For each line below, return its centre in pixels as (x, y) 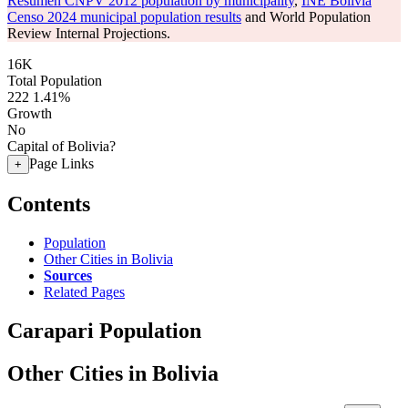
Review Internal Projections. (89, 33)
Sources (68, 275)
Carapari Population (104, 330)
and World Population (306, 17)
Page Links (61, 163)
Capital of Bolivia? (61, 146)
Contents (49, 204)
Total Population (55, 81)
